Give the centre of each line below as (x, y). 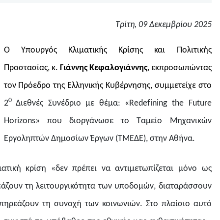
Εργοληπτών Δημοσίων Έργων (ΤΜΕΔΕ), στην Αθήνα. (99, 139)
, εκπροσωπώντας (179, 68)
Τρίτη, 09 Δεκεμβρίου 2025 (163, 25)
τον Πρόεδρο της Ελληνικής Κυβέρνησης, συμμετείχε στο (108, 86)
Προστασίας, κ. (32, 68)
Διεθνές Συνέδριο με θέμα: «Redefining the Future (114, 103)
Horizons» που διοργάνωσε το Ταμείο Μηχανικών (108, 121)
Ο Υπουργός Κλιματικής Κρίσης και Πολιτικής (108, 50)
